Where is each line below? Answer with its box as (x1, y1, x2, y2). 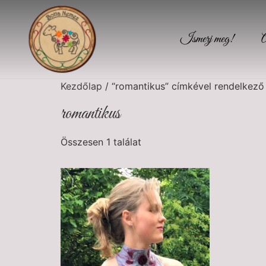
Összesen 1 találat (61, 136, 141, 148)
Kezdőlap (61, 80, 102, 92)
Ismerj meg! (180, 31, 235, 47)
